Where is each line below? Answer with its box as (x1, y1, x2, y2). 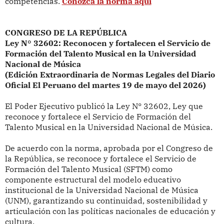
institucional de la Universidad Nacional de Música (4, 185, 198, 195)
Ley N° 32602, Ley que (115, 101, 203, 111)
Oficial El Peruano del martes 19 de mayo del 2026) (4, 80, 206, 90)
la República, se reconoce (4, 153, 101, 164)
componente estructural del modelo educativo (4, 174, 181, 185)
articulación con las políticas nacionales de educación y (4, 206, 215, 216)
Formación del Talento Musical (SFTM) (4, 164, 152, 174)
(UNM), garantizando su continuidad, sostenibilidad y (4, 195, 207, 206)
